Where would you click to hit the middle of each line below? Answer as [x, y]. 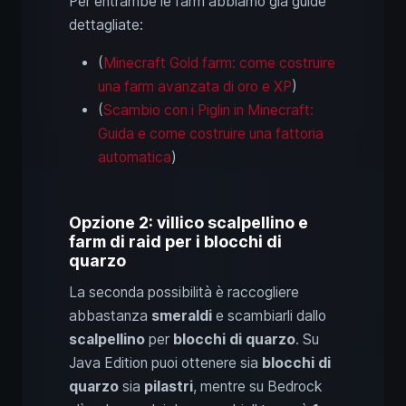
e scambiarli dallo [269, 315]
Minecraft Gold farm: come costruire [219, 63]
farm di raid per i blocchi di [175, 241]
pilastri [169, 386]
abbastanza [110, 315]
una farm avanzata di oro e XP [195, 86]
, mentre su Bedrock [257, 386]
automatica [135, 157]
